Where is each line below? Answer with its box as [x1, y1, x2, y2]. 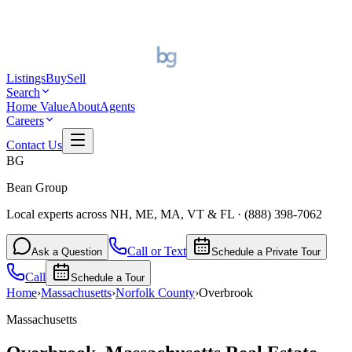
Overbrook [199, 285, 253, 299]
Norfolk [115, 285, 155, 299]
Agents [100, 99, 135, 113]
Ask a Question [31, 245, 102, 258]
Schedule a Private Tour [211, 245, 321, 258]
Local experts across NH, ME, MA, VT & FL [6, 207, 234, 221]
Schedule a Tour [71, 271, 145, 284]
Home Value [6, 99, 68, 113]
